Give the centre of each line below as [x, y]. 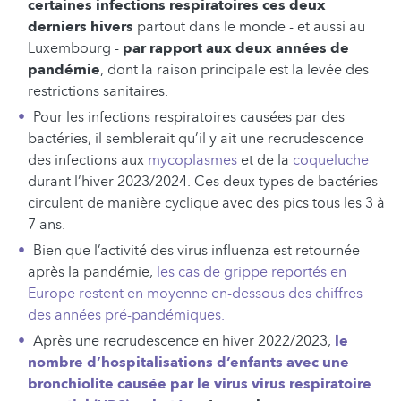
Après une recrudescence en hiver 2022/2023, [182, 341]
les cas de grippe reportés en [252, 273]
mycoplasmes [192, 161]
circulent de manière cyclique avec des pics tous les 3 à [206, 204]
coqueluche [331, 161]
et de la [265, 161]
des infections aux [88, 161]
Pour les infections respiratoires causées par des [188, 118]
